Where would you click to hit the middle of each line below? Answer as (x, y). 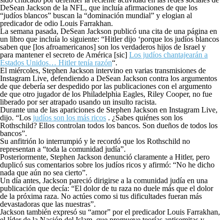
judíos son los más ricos (69, 117)
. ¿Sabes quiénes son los (144, 117)
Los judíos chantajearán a (168, 55)
